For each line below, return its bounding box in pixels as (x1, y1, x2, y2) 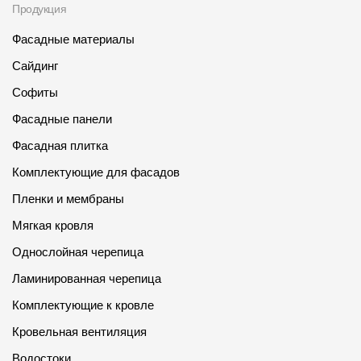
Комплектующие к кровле (12, 298, 154, 313)
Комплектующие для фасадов (12, 165, 180, 180)
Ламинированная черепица (12, 272, 161, 286)
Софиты (12, 85, 58, 100)
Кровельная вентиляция (12, 325, 147, 339)
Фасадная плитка (12, 139, 108, 153)
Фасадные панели (12, 112, 112, 127)
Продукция (12, 2, 67, 16)
